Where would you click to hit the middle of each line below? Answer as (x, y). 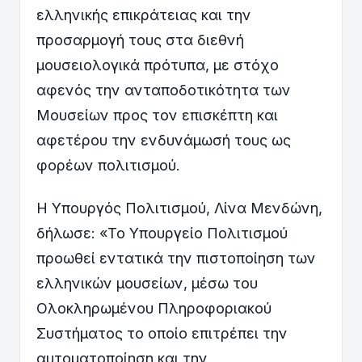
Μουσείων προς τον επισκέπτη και (157, 115)
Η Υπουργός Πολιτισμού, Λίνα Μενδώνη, (179, 208)
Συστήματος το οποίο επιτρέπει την (162, 333)
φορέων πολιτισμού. (108, 165)
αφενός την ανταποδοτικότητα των (164, 90)
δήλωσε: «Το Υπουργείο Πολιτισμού (162, 233)
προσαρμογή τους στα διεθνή (140, 40)
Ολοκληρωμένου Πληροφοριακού (154, 308)
